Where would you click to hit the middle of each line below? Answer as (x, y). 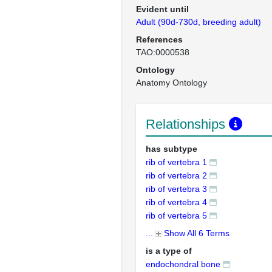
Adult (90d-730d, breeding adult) (199, 22)
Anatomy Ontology (172, 83)
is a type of (169, 251)
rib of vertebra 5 (176, 216)
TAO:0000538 (163, 52)
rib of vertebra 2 (176, 175)
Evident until (162, 9)
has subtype (172, 149)
